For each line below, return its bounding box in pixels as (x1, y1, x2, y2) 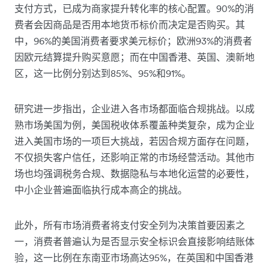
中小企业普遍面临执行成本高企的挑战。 (14, 184, 187, 196)
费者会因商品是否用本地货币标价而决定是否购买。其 (14, 19, 245, 31)
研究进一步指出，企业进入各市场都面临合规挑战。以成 (14, 103, 255, 115)
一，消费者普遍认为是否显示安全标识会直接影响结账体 (14, 235, 255, 247)
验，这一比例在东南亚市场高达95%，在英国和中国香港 (14, 252, 253, 264)
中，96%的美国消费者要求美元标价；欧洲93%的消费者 (14, 35, 252, 47)
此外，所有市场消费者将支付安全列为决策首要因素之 (14, 219, 245, 231)
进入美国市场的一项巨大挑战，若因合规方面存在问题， (14, 135, 255, 147)
